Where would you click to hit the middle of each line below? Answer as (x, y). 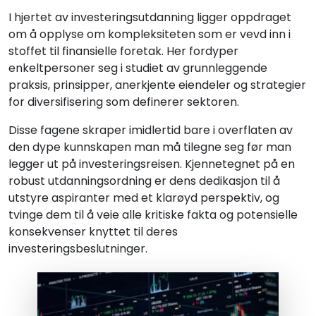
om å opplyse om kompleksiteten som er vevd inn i (150, 35)
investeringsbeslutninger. (78, 249)
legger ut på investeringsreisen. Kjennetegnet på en (152, 164)
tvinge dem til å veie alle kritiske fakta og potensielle (153, 215)
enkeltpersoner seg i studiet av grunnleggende (138, 68)
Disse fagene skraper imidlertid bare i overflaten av (151, 130)
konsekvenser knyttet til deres (93, 232)
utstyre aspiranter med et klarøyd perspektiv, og (144, 198)
